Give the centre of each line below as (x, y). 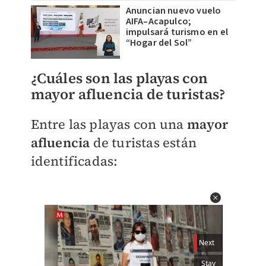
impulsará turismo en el (177, 32)
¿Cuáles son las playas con (119, 78)
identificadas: (74, 161)
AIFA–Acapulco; (159, 21)
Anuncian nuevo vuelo (173, 11)
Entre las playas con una (109, 124)
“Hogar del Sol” (159, 43)
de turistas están (143, 142)
